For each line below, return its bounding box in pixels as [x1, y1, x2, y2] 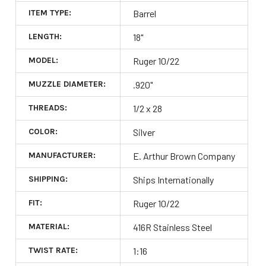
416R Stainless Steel [132, 221, 212, 233]
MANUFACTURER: [28, 150, 96, 160]
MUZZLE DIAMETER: [28, 78, 106, 89]
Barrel [132, 7, 156, 19]
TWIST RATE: [28, 245, 78, 255]
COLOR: [28, 126, 58, 137]
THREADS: [28, 102, 67, 113]
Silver [132, 126, 155, 138]
